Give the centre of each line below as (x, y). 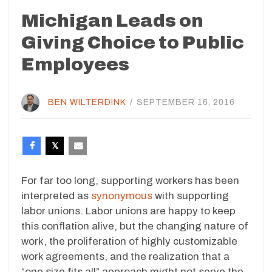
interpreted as (56, 195)
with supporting (191, 195)
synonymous (122, 195)
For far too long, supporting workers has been (130, 180)
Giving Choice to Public (133, 42)
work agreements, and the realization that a (125, 256)
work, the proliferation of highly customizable (129, 241)
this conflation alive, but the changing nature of (135, 226)
